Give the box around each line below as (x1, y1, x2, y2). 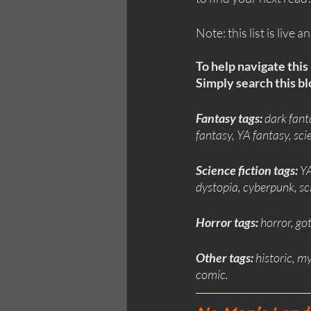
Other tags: (196, 250, 253, 266)
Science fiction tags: (196, 162, 300, 178)
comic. (196, 267, 228, 283)
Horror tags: (196, 215, 260, 230)
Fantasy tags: (196, 110, 262, 126)
